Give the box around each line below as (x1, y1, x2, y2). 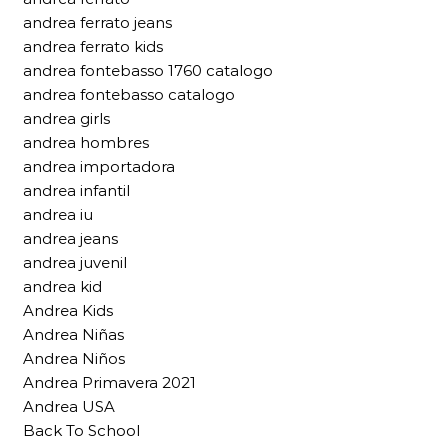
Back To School (23, 420, 140, 440)
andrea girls (23, 108, 110, 128)
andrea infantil (23, 180, 130, 200)
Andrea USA (23, 396, 115, 416)
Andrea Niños (23, 348, 125, 368)
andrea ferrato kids (23, 36, 163, 56)
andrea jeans (23, 228, 118, 248)
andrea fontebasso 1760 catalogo (23, 60, 273, 80)
